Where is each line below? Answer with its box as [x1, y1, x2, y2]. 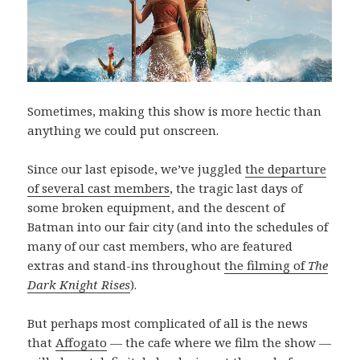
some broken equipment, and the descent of [27, 198, 285, 215]
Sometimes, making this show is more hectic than [27, 102, 322, 119]
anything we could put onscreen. [27, 121, 219, 138]
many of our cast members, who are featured [27, 237, 293, 254]
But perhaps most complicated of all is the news [27, 314, 309, 331]
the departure [245, 160, 327, 177]
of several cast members [27, 179, 170, 196]
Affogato [55, 333, 108, 350]
